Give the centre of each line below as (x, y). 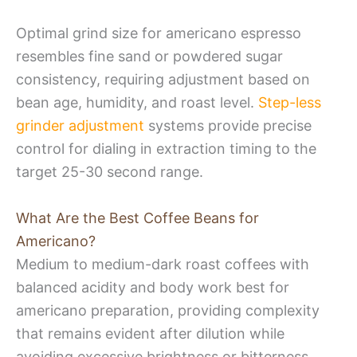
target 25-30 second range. (110, 171)
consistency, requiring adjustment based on (163, 79)
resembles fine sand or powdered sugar (149, 56)
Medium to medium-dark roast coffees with (163, 264)
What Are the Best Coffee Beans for (137, 218)
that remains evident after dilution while (150, 333)
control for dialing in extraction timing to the (166, 148)
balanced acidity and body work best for (153, 287)
